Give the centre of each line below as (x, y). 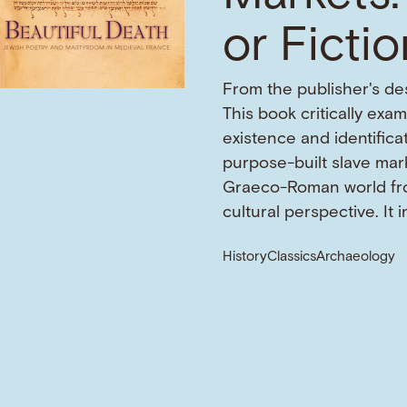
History (245, 258)
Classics (292, 258)
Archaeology (356, 258)
